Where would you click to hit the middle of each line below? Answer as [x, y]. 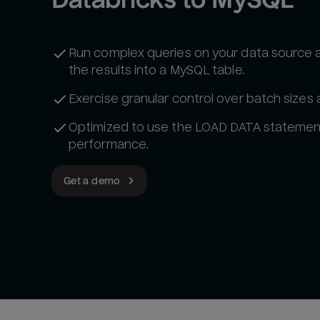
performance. [109, 144]
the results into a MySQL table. [157, 70]
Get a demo [92, 180]
